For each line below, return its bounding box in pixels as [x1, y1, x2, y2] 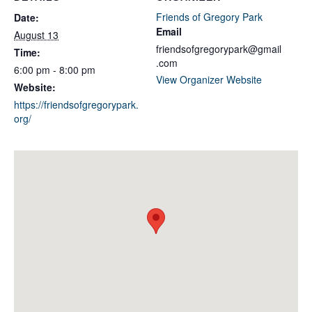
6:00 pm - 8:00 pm [14, 62, 95, 77]
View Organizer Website [156, 72, 262, 86]
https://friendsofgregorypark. [14, 97, 139, 111]
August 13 [14, 27, 58, 42]
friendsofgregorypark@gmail [156, 41, 281, 56]
